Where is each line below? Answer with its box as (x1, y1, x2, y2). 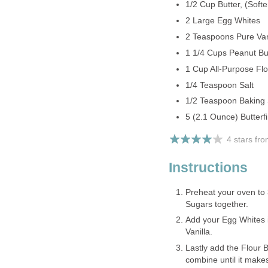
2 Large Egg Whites (185, 16, 260, 26)
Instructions (169, 160, 248, 176)
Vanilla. (185, 227, 212, 237)
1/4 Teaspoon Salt (185, 80, 254, 90)
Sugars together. (185, 199, 248, 209)
